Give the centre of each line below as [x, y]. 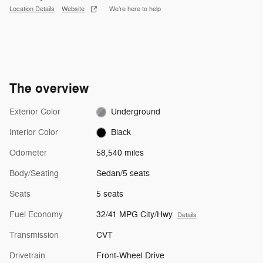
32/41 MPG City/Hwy [134, 214]
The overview [49, 88]
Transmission [34, 235]
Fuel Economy [36, 214]
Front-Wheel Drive [130, 255]
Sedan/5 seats [123, 173]
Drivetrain [27, 255]
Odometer [28, 153]
